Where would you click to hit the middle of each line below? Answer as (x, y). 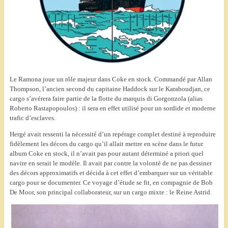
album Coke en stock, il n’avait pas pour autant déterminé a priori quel (106, 154)
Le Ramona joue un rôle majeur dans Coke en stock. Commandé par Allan (111, 79)
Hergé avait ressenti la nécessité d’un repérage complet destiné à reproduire (112, 134)
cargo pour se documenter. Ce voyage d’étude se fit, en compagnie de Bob (111, 183)
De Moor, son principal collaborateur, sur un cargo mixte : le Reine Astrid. (110, 192)
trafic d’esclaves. (32, 118)
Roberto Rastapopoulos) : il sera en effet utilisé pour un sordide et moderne (112, 108)
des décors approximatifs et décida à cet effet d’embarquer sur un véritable (111, 173)
